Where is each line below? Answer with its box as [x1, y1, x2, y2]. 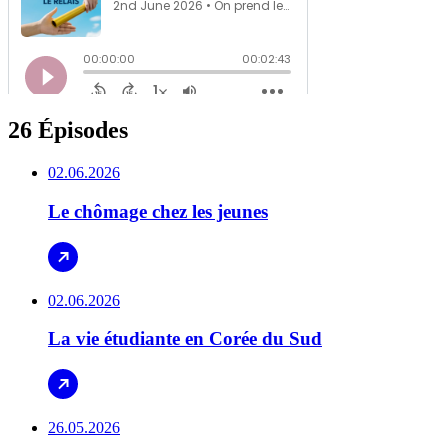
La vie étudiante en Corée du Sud [48, 328, 322, 350]
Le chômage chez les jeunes [48, 201, 268, 223]
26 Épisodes [8, 117, 128, 144]
